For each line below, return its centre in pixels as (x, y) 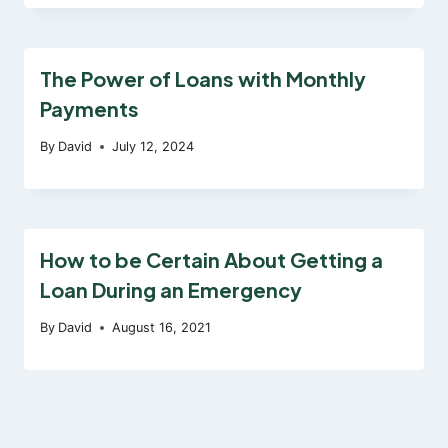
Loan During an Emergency (171, 289)
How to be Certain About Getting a (211, 259)
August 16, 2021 (162, 327)
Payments (89, 108)
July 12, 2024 (153, 146)
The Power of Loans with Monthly (203, 78)
